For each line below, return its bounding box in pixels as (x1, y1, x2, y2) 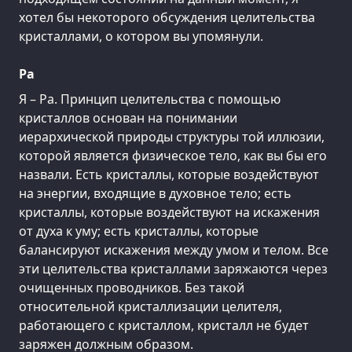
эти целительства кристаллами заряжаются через (19, 259, 328, 277)
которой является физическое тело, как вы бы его (19, 146, 327, 164)
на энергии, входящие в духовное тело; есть (19, 184, 291, 202)
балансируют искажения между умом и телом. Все (19, 240, 328, 258)
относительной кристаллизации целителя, (19, 297, 282, 315)
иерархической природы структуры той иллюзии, (19, 127, 324, 145)
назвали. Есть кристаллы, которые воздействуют (19, 165, 319, 183)
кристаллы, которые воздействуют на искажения (19, 203, 320, 221)
